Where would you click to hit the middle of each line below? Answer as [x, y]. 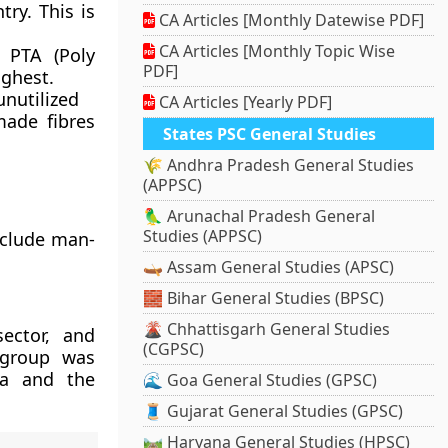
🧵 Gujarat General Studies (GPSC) [273, 411]
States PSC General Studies [270, 134]
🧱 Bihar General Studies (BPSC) [264, 298]
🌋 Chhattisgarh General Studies [267, 329]
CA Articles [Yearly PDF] [244, 102]
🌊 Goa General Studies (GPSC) [260, 380]
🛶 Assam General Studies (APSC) [269, 267]
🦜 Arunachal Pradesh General [259, 216]
